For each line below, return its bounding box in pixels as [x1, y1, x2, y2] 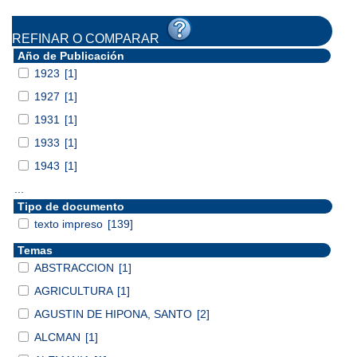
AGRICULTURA [34, 284, 116, 297]
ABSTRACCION [34, 261, 117, 274]
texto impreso [34, 217, 106, 230]
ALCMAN [34, 330, 84, 343]
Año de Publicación [18, 49, 124, 62]
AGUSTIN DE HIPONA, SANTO [34, 307, 195, 320]
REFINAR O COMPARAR [12, 31, 166, 45]
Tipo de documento [18, 199, 124, 213]
